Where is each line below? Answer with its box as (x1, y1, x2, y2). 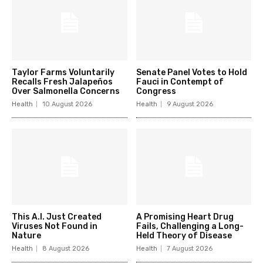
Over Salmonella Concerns (12, 86, 120, 97)
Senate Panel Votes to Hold (136, 68, 247, 78)
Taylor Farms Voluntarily (12, 68, 114, 78)
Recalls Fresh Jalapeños (12, 77, 113, 87)
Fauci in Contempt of (136, 77, 224, 87)
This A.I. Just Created (12, 212, 102, 222)
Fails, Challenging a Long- (136, 221, 244, 232)
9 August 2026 (166, 100, 213, 109)
